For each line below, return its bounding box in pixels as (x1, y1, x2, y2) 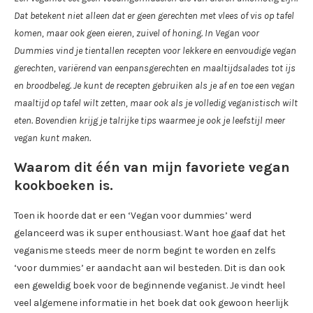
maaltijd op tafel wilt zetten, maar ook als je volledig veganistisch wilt (14, 97, 298, 110)
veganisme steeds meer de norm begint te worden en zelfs (14, 245, 276, 257)
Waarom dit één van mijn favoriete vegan (14, 159, 290, 176)
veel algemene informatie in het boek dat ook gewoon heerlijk (14, 297, 289, 310)
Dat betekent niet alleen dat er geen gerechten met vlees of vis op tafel (14, 10, 294, 22)
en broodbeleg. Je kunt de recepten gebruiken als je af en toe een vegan (14, 80, 295, 92)
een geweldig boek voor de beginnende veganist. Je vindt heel (14, 279, 285, 292)
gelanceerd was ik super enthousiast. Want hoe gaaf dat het (14, 227, 286, 240)
